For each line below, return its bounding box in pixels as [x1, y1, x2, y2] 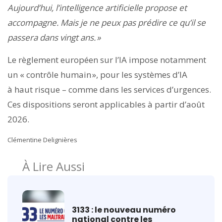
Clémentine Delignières [7, 135, 77, 145]
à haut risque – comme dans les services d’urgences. [7, 84, 211, 96]
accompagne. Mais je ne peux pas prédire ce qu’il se [7, 17, 206, 29]
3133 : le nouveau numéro [72, 204, 176, 216]
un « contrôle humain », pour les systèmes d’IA [7, 69, 187, 81]
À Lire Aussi [22, 158, 85, 174]
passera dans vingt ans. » [7, 32, 101, 44]
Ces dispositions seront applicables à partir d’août [7, 99, 205, 111]
